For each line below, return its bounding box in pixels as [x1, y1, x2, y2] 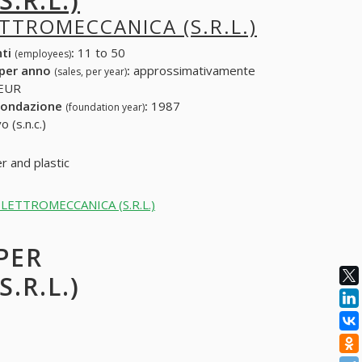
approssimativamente [129, 62, 255, 79]
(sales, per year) [53, 65, 127, 79]
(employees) [14, 47, 71, 61]
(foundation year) [65, 100, 145, 115]
